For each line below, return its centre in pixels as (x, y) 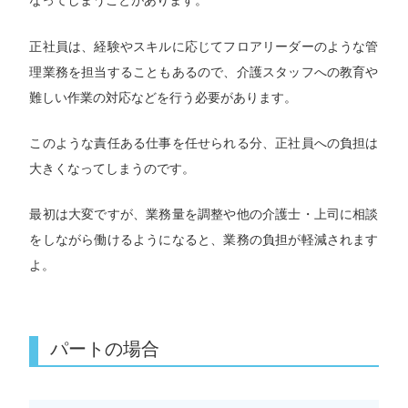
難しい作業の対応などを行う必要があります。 (163, 97)
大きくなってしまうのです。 (112, 168)
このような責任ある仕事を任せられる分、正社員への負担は (204, 143)
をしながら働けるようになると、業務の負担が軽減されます (204, 240)
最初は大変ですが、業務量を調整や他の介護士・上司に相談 (204, 214)
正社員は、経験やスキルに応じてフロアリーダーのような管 (204, 46)
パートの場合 (105, 349)
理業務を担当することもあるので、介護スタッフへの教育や (204, 71)
